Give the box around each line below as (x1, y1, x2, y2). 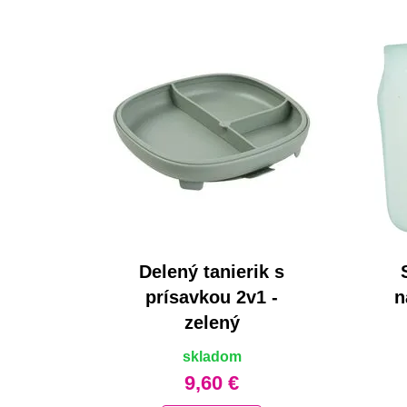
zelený (184, 313, 240, 333)
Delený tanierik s (139, 262, 285, 283)
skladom (182, 349, 242, 365)
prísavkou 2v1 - (145, 287, 279, 308)
